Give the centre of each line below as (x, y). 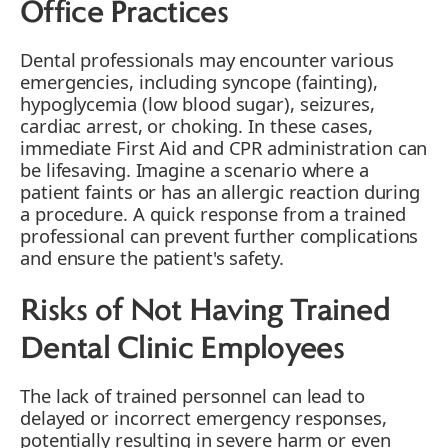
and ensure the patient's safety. (152, 258)
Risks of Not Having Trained (205, 312)
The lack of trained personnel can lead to (192, 396)
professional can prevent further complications (219, 236)
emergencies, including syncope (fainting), (199, 82)
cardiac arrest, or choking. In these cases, (196, 126)
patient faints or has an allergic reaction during (220, 192)
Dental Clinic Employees (182, 350)
